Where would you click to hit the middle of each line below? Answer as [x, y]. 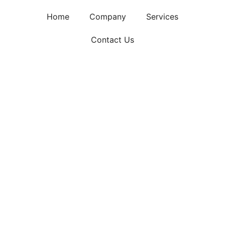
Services [162, 17]
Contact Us [112, 40]
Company [107, 17]
